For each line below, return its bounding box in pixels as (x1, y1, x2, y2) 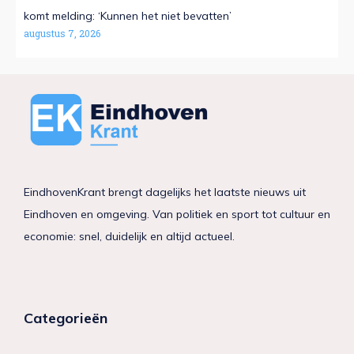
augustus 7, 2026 (24, 27, 100, 40)
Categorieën (24, 308, 107, 327)
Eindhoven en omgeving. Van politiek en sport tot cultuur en (24, 207, 330, 222)
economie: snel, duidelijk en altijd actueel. (24, 229, 235, 244)
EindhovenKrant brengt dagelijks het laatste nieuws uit (24, 185, 306, 200)
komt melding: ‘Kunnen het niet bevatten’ (24, 9, 232, 24)
